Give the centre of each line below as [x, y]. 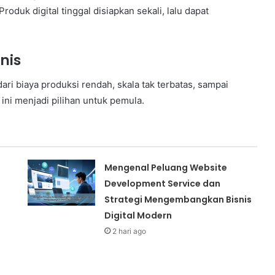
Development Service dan [163, 184]
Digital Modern [138, 216]
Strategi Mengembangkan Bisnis [178, 200]
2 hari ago [130, 231]
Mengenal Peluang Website [166, 168]
